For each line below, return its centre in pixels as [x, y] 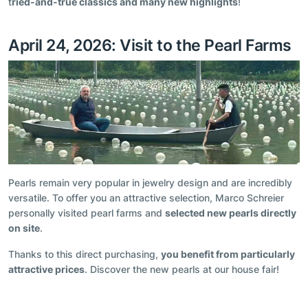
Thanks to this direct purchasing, [85, 254]
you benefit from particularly [228, 254]
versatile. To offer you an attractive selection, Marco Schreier [146, 198]
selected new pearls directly [231, 213]
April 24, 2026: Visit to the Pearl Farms [150, 45]
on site [24, 228]
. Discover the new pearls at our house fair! [182, 269]
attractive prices [46, 269]
